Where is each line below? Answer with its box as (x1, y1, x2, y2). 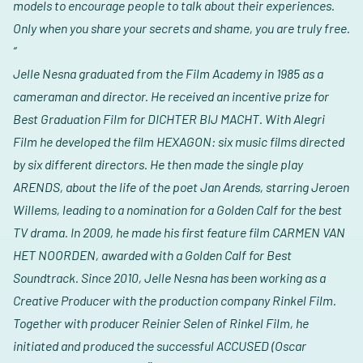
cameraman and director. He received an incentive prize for (13, 88, 329, 105)
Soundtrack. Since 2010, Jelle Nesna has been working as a (13, 270, 326, 286)
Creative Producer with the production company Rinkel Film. (13, 293, 336, 309)
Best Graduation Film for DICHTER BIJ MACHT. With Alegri (13, 111, 325, 127)
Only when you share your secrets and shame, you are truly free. (13, 20, 350, 36)
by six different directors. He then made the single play (13, 156, 303, 173)
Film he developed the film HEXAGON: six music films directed (13, 134, 344, 150)
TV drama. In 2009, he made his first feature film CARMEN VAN (13, 224, 345, 241)
